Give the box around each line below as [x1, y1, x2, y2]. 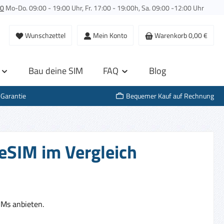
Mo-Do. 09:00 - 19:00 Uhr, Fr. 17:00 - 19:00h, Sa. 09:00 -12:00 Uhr [4, 2, 204, 13]
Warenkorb [154, 30, 187, 41]
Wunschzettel [25, 30, 65, 41]
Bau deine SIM [28, 63, 83, 77]
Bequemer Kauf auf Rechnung [125, 90, 214, 101]
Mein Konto [93, 30, 127, 41]
